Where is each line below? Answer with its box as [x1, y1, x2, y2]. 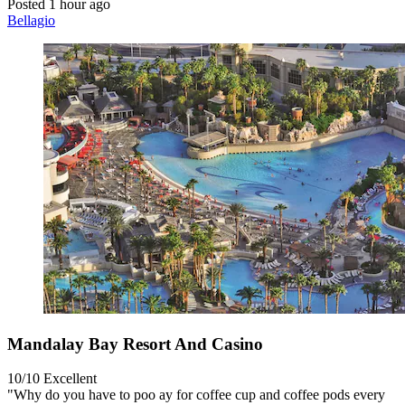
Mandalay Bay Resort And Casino [7, 334, 263, 353]
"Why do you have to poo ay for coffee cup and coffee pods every [7, 387, 385, 403]
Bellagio [7, 12, 55, 28]
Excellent [43, 371, 97, 387]
